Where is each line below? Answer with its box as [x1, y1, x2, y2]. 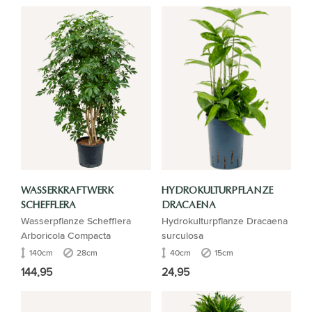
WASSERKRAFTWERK [21, 186, 114, 196]
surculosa [161, 228, 203, 243]
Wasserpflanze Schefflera [21, 213, 131, 228]
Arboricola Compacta [21, 228, 111, 243]
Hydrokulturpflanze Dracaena [161, 213, 288, 228]
